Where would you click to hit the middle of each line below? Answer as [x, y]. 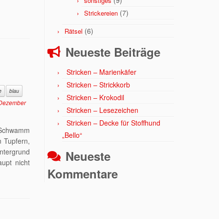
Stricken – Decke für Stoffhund [113, 123]
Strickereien [101, 13]
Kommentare [83, 174]
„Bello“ [72, 135]
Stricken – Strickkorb [98, 85]
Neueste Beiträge [113, 52]
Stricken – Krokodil [95, 97]
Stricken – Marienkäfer [101, 72]
